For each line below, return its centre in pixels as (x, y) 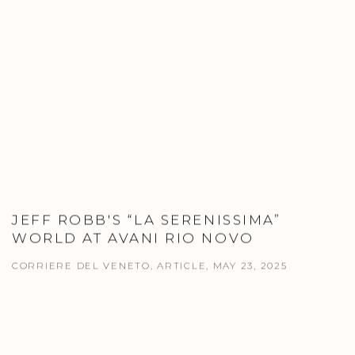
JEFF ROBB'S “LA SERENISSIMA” (147, 220)
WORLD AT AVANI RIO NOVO (133, 238)
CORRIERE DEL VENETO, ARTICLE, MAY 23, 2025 (150, 266)
